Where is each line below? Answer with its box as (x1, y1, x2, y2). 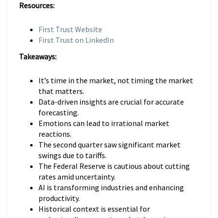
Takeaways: (19, 52, 56, 61)
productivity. (38, 193, 80, 203)
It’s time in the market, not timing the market (38, 75, 193, 85)
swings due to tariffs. (38, 150, 107, 160)
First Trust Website (38, 24, 102, 34)
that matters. (38, 86, 84, 96)
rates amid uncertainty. (38, 172, 115, 182)
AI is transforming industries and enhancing (38, 182, 184, 192)
